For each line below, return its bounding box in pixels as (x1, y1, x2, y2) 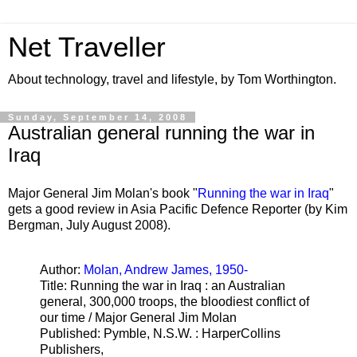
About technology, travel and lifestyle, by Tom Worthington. (8, 73, 336, 86)
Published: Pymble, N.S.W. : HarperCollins (40, 326, 280, 340)
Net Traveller (8, 32, 166, 62)
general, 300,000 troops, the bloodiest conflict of (40, 294, 309, 308)
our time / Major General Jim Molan (40, 310, 237, 324)
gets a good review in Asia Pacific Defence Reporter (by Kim (8, 202, 347, 216)
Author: (40, 262, 84, 277)
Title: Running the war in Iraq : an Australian (40, 278, 285, 292)
